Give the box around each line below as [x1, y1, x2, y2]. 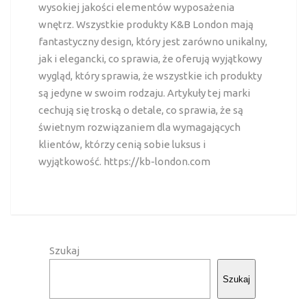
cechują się [38, 104, 91, 116]
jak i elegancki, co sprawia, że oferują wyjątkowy [38, 53, 262, 64]
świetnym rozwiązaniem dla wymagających [38, 121, 241, 133]
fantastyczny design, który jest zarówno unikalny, [38, 36, 267, 47]
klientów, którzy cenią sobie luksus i [38, 138, 206, 150]
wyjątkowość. [38, 156, 103, 167]
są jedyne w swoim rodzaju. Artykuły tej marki [38, 87, 250, 99]
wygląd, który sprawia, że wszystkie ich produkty [38, 70, 262, 82]
